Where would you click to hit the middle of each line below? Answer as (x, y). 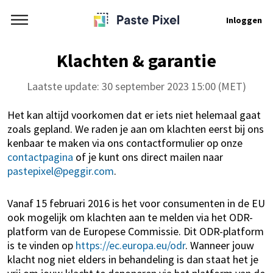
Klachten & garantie (136, 60)
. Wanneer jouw (220, 245)
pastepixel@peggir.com (61, 171)
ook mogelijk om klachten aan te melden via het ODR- (130, 217)
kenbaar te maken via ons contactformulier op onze (125, 143)
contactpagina (40, 157)
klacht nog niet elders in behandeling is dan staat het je (133, 259)
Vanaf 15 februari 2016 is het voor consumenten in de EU (136, 203)
